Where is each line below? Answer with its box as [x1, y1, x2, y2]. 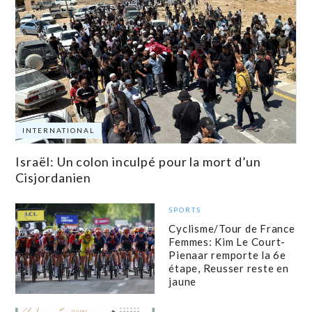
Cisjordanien [15, 170, 92, 186]
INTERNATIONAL [22, 126, 95, 135]
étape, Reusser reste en [169, 262, 289, 275]
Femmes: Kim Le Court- [169, 235, 286, 249]
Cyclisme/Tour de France [169, 222, 295, 235]
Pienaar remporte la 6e [169, 249, 286, 262]
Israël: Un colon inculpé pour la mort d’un [15, 154, 262, 170]
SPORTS [169, 205, 202, 214]
